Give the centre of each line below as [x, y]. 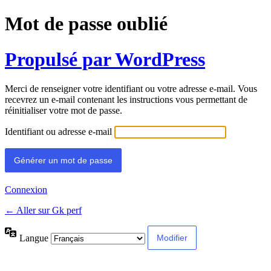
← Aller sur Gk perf [43, 211]
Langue [35, 238]
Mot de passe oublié [86, 24]
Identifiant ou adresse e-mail [58, 132]
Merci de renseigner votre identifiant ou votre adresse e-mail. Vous [131, 89]
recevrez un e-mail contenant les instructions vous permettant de [126, 100]
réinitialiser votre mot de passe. [64, 111]
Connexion [26, 190]
